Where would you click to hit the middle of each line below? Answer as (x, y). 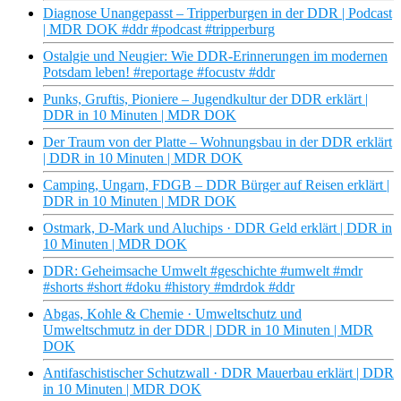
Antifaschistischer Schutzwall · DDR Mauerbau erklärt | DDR (218, 373)
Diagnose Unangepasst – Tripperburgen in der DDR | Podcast (218, 13)
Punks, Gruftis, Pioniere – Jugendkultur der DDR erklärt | (205, 99)
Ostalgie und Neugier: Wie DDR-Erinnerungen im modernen (215, 56)
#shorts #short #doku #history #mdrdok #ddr (169, 287)
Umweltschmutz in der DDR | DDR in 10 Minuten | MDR (208, 330)
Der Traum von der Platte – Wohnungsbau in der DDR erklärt (218, 142)
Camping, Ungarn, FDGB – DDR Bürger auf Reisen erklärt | (216, 185)
